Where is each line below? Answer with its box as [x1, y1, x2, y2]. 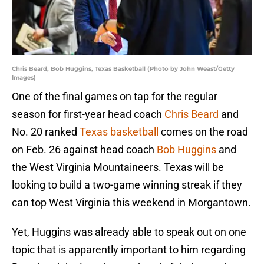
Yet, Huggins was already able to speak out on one [12, 226, 246, 239]
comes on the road [159, 126, 248, 138]
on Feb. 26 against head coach [12, 143, 157, 156]
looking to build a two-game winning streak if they [12, 179, 242, 192]
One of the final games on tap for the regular [12, 90, 217, 103]
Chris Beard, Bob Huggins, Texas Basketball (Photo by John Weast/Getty [12, 65, 235, 73]
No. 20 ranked [12, 126, 80, 138]
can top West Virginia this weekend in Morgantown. [12, 196, 251, 209]
